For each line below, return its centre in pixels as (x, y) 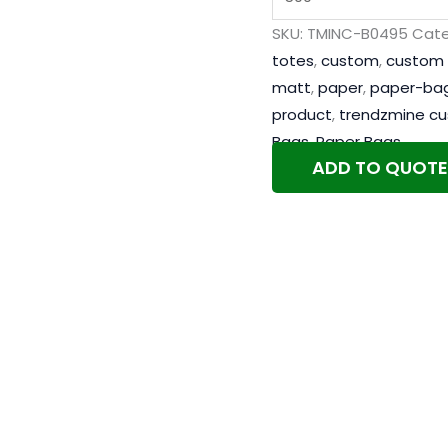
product (302, 115)
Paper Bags (358, 142)
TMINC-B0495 (357, 34)
